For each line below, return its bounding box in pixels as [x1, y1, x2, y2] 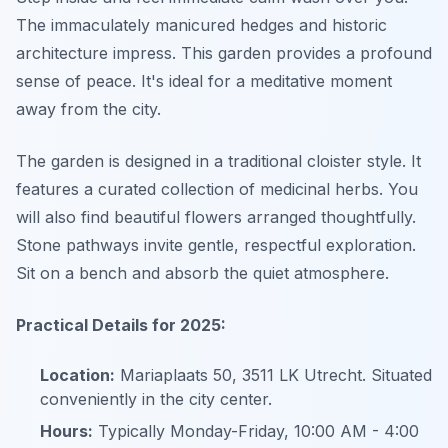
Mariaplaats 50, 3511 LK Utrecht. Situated [115, 365, 432, 385]
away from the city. [16, 99, 161, 119]
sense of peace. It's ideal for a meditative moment [16, 71, 392, 91]
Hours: [40, 421, 93, 441]
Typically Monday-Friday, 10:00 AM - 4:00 [93, 421, 419, 441]
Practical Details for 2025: [16, 315, 226, 335]
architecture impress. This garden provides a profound [16, 43, 432, 63]
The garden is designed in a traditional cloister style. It [16, 151, 421, 171]
